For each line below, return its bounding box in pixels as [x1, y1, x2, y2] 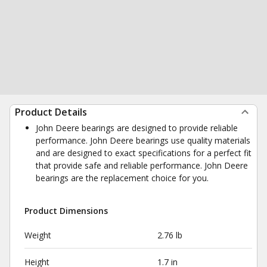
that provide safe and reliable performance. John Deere [36, 160, 248, 171]
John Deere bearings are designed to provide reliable [36, 122, 238, 133]
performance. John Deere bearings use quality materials [36, 135, 250, 146]
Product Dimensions [24, 205, 108, 216]
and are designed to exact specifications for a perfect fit [36, 147, 252, 159]
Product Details [15, 105, 87, 119]
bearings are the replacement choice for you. [36, 172, 209, 184]
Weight [24, 229, 51, 241]
